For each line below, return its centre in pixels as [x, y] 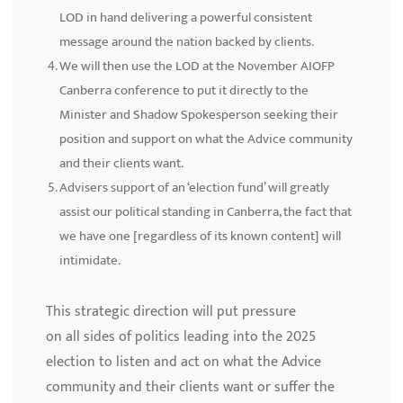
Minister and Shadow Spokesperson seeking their [199, 115]
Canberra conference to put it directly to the [184, 91]
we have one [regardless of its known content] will [200, 237]
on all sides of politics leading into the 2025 [181, 337]
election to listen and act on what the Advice [184, 363]
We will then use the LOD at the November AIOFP [197, 67]
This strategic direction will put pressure [171, 312]
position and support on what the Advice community [206, 139]
